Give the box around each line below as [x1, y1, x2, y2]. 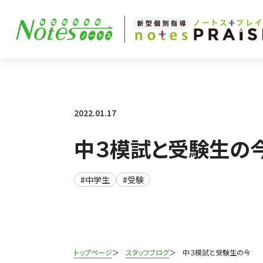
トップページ [73, 247, 112, 257]
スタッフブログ [125, 247, 169, 257]
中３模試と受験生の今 [182, 247, 251, 257]
